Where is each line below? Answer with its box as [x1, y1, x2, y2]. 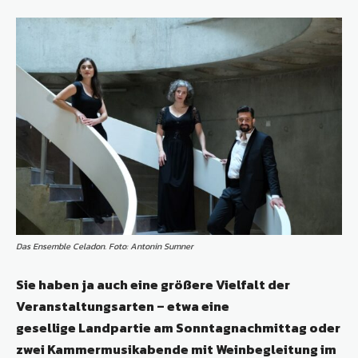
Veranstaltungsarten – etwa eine [16, 296, 229, 316]
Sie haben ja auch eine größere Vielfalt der [16, 275, 290, 295]
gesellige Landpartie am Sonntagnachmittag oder [16, 318, 340, 338]
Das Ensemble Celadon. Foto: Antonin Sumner [16, 240, 193, 253]
